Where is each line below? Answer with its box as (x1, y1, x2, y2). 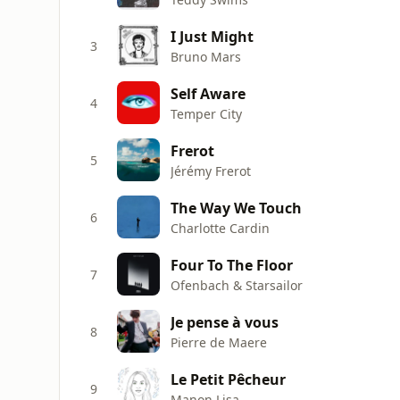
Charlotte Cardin (171, 219, 270, 237)
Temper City (171, 104, 242, 122)
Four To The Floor (171, 254, 293, 275)
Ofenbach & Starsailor (171, 276, 303, 294)
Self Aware (171, 83, 246, 104)
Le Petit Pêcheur (171, 369, 286, 389)
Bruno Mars (171, 47, 241, 65)
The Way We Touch (171, 197, 302, 218)
